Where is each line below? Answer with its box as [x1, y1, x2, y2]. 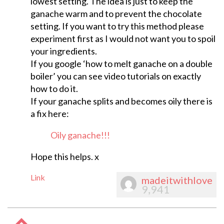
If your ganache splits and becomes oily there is [30, 95, 212, 107]
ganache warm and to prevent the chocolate [30, 8, 202, 19]
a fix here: [30, 108, 69, 119]
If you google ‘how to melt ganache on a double [30, 58, 212, 69]
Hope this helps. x [30, 151, 99, 162]
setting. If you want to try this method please [30, 20, 204, 32]
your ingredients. [30, 45, 97, 57]
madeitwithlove [141, 174, 212, 186]
